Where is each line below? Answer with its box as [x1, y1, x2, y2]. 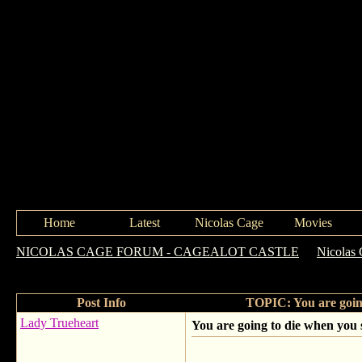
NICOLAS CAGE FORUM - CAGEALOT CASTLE [16, 245, 299, 259]
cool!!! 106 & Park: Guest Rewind [16, 261, 192, 275]
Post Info [76, 296, 126, 309]
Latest [128, 216, 160, 229]
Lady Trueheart [20, 316, 99, 330]
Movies [293, 216, 332, 229]
